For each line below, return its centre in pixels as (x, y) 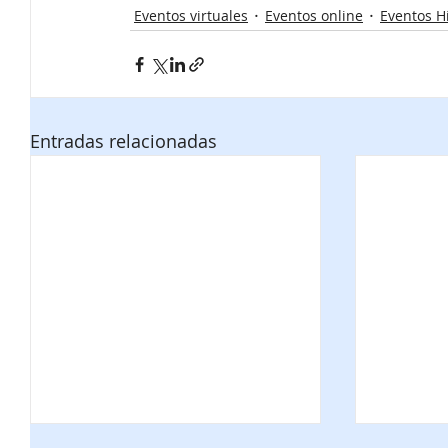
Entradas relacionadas (123, 141)
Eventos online (314, 15)
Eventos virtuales (191, 15)
